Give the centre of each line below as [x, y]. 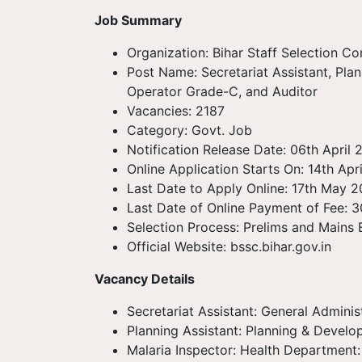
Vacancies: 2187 [176, 111]
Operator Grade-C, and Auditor [222, 91]
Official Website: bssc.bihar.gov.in [229, 246]
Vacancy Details [145, 279]
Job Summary [138, 20]
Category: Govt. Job [189, 130]
